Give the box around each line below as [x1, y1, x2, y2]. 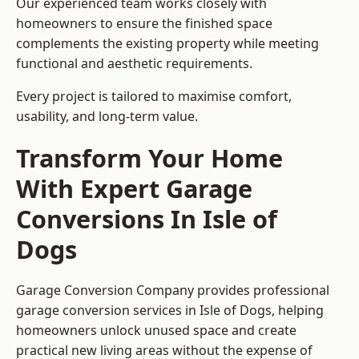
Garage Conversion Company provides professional [16, 281, 329, 300]
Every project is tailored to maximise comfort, [16, 87, 292, 106]
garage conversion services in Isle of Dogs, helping [16, 301, 324, 320]
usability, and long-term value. [16, 107, 198, 126]
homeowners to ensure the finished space [16, 14, 272, 33]
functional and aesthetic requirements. [16, 54, 252, 73]
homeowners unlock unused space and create [16, 321, 296, 340]
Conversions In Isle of [16, 202, 277, 236]
